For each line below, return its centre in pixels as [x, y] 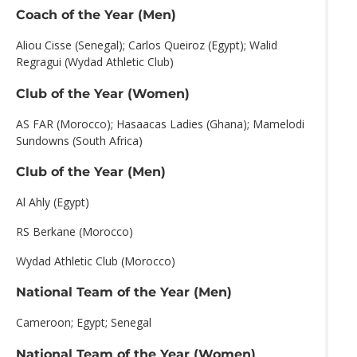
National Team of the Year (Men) [124, 292]
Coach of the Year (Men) [96, 15]
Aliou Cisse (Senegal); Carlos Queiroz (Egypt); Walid [147, 45]
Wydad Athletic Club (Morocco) [96, 261]
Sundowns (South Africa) [79, 140]
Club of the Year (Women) [103, 93]
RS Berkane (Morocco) [75, 231]
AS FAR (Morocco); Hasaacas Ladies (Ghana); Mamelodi [160, 124]
